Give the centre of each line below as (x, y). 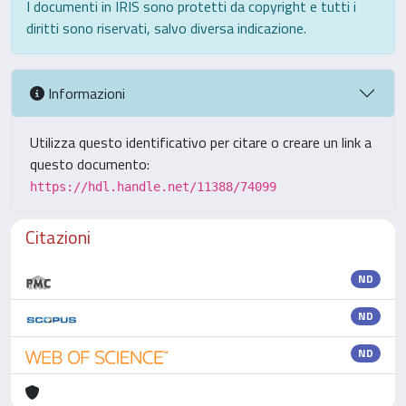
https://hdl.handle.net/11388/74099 (153, 187)
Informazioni (85, 93)
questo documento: (90, 164)
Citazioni (58, 237)
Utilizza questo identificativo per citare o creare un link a (201, 142)
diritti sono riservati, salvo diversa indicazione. (166, 28)
